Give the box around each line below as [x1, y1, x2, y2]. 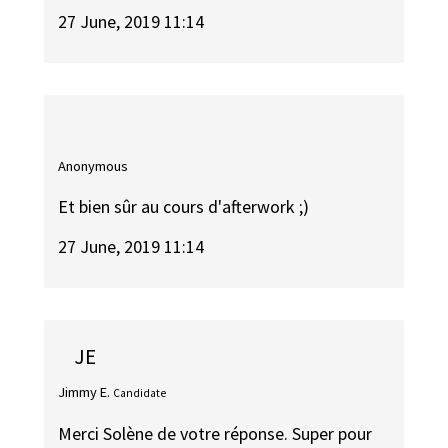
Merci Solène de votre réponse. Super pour [58, 421, 373, 445]
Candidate [113, 386, 167, 401]
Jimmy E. [58, 383, 111, 402]
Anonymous [58, 157, 129, 176]
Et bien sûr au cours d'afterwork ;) [58, 194, 310, 218]
